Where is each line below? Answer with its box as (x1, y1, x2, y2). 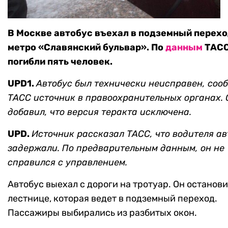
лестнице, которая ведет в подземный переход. (8, 193, 217, 205)
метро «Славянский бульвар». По (8, 42, 165, 53)
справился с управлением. (8, 157, 127, 168)
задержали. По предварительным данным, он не (8, 142, 224, 154)
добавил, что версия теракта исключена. (8, 106, 191, 118)
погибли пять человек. (8, 56, 112, 68)
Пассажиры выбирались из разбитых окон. (8, 207, 197, 219)
